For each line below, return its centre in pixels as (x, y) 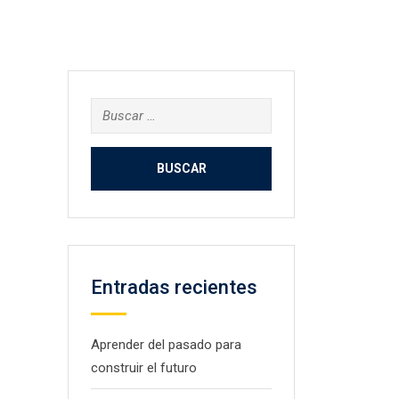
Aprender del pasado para (166, 345)
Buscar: (112, 109)
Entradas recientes (174, 287)
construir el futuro (144, 368)
